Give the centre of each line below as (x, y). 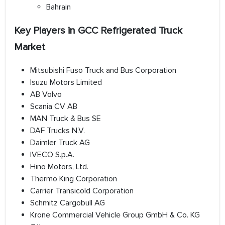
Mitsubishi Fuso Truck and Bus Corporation (103, 71)
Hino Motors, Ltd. (59, 167)
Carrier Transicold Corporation (82, 191)
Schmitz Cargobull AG (68, 203)
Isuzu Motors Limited (66, 83)
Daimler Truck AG (60, 143)
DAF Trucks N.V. (58, 131)
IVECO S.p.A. (52, 155)
